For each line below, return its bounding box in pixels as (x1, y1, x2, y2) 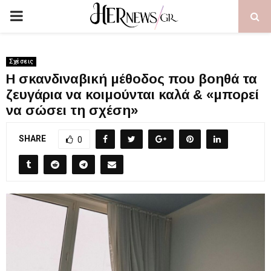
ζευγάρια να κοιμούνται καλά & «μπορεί (6, 87, 259, 102)
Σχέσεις (9, 58, 33, 65)
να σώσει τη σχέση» (6, 103, 138, 118)
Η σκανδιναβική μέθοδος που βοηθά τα (6, 71, 257, 87)
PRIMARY (9, 7, 71, 24)
